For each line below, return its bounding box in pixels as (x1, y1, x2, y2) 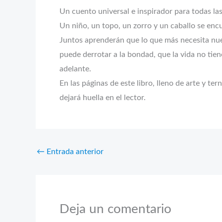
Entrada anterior (45, 147, 104, 156)
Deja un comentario (59, 202, 171, 216)
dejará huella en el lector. (59, 93, 146, 102)
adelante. (59, 64, 91, 73)
